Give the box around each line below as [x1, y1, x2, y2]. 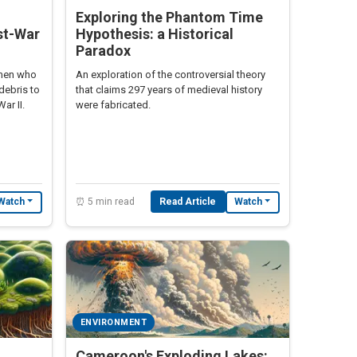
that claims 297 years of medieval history [76, 83, 262, 96]
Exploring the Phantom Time [76, 8, 263, 25]
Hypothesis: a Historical [76, 25, 233, 42]
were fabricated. [76, 98, 151, 111]
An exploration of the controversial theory [76, 68, 265, 80]
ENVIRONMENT [80, 317, 147, 328]
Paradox [76, 41, 131, 59]
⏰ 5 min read [76, 195, 135, 207]
